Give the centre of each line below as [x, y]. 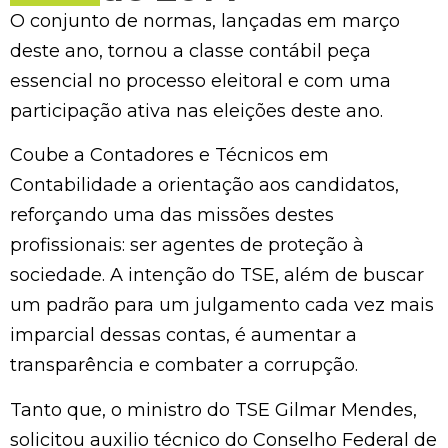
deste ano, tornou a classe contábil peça [190, 50]
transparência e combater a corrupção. [184, 365]
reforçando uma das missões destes [172, 215]
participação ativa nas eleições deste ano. [196, 110]
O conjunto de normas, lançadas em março [205, 20]
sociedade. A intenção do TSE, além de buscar [217, 275]
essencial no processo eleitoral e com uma [200, 80]
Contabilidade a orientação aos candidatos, [204, 185]
